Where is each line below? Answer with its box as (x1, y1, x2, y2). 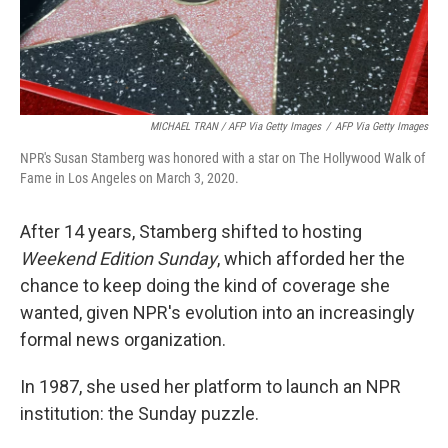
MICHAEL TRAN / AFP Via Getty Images (150, 119, 321, 133)
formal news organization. (20, 328, 226, 350)
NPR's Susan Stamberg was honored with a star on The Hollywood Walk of (20, 149, 425, 166)
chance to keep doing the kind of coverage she (20, 274, 390, 296)
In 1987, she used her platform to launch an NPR (20, 375, 401, 397)
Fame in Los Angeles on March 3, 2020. (20, 169, 239, 186)
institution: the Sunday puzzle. (20, 402, 259, 424)
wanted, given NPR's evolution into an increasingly (20, 301, 415, 323)
